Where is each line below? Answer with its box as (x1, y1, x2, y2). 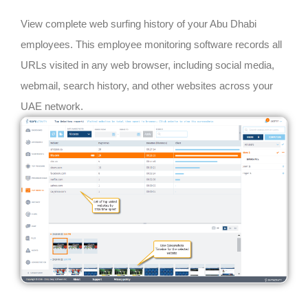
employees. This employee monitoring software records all (21, 38, 282, 50)
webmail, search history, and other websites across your (21, 79, 273, 91)
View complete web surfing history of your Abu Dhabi (21, 17, 256, 30)
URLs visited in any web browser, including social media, (21, 58, 274, 71)
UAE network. (21, 100, 83, 112)
